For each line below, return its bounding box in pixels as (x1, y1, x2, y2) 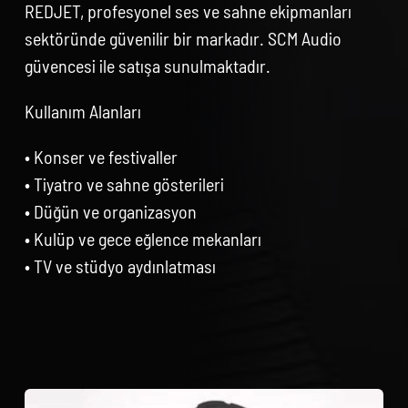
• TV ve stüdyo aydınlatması (25, 255, 217, 278)
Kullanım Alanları (25, 100, 142, 123)
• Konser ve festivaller (25, 146, 178, 168)
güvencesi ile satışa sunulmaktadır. (25, 55, 271, 77)
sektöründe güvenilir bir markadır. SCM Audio (25, 27, 342, 50)
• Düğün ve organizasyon (25, 200, 198, 223)
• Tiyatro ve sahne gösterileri (25, 173, 225, 196)
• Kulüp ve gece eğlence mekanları (25, 228, 262, 250)
